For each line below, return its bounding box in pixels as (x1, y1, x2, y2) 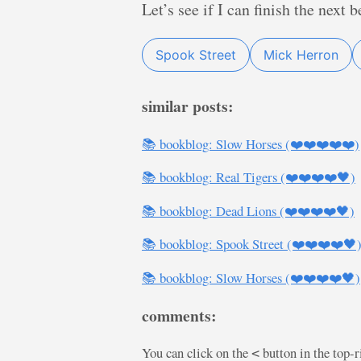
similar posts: (142, 94, 234, 118)
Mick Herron (263, 47, 338, 63)
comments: (142, 303, 217, 327)
